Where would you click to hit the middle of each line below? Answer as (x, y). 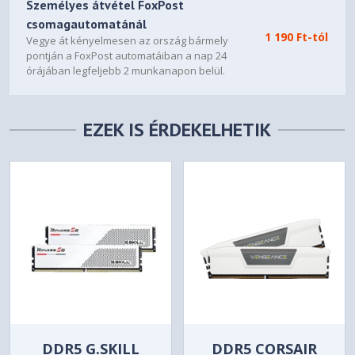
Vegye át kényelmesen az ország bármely (128, 40)
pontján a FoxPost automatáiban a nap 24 (127, 55)
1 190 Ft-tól (297, 37)
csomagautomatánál (87, 24)
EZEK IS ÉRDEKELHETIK (177, 130)
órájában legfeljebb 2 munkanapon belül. (126, 71)
